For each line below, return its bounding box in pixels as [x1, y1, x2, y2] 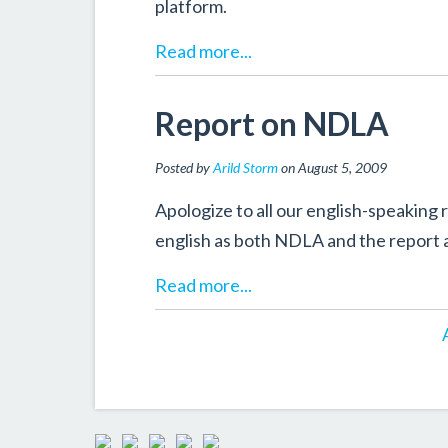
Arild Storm [212, 159, 278, 176]
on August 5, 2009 [277, 159, 387, 176]
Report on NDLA [154, 104, 389, 143]
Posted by [154, 159, 213, 176]
